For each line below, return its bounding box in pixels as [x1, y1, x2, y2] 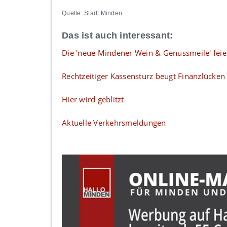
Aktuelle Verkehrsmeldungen [62, 118, 166, 128]
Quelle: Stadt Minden [62, 10, 122, 17]
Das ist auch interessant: [62, 30, 173, 41]
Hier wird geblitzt [62, 94, 124, 104]
